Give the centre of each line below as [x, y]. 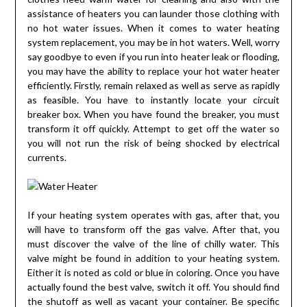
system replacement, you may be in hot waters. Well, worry [153, 42]
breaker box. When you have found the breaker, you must [153, 114]
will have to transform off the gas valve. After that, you [153, 230]
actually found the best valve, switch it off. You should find [153, 287]
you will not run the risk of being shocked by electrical [153, 143]
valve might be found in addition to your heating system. [153, 258]
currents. [47, 158]
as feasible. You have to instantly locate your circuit [153, 100]
